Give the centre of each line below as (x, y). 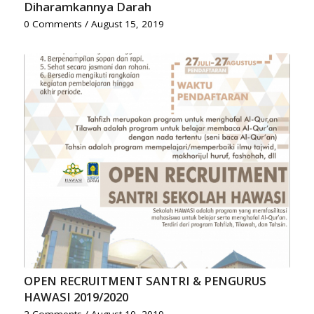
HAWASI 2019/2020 (76, 297)
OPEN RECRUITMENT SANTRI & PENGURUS (145, 281)
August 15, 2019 (127, 23)
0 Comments (53, 23)
